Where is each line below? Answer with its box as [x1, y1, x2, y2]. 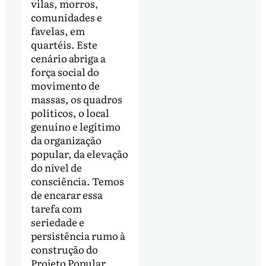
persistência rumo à [30, 228, 125, 243]
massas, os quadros [30, 91, 122, 107]
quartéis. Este [30, 37, 97, 52]
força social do [30, 64, 99, 80]
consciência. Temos [30, 173, 124, 189]
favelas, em [30, 23, 85, 39]
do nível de [30, 160, 82, 175]
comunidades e [30, 9, 102, 25]
